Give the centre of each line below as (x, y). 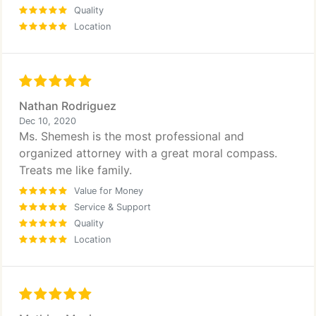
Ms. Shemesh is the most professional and (132, 136)
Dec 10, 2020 (48, 121)
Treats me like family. (75, 170)
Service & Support (113, 207)
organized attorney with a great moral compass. (148, 153)
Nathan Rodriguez (68, 106)
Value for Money (109, 191)
